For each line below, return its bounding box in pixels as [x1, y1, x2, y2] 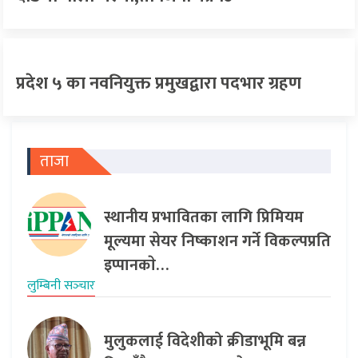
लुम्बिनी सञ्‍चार [27, 275, 95, 297]
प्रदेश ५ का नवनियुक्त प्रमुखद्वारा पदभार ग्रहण [16, 69, 301, 99]
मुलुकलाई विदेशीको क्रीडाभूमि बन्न [104, 328, 306, 356]
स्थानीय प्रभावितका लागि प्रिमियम [104, 204, 304, 232]
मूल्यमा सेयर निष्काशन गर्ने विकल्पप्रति [104, 228, 331, 256]
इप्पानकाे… [104, 252, 169, 280]
